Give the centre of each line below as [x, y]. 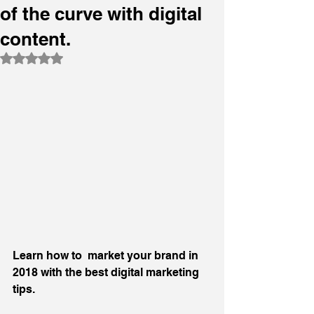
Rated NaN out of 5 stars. [91, 57]
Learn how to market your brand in [108, 256]
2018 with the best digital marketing [107, 273]
